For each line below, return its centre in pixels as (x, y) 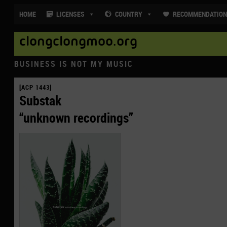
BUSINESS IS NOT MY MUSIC (74, 64)
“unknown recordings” (76, 118)
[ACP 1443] (35, 87)
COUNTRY (129, 14)
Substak (40, 101)
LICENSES (70, 14)
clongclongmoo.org (78, 44)
